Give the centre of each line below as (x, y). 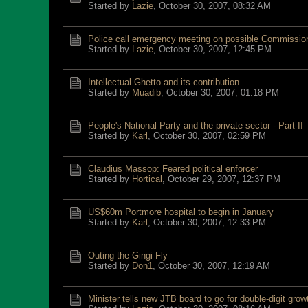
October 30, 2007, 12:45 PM (215, 49)
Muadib (146, 92)
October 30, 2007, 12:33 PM (210, 222)
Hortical (147, 179)
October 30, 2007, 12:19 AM (214, 266)
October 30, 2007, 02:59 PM (210, 136)
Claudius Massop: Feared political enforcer (173, 169)
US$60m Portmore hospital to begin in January (181, 212)
